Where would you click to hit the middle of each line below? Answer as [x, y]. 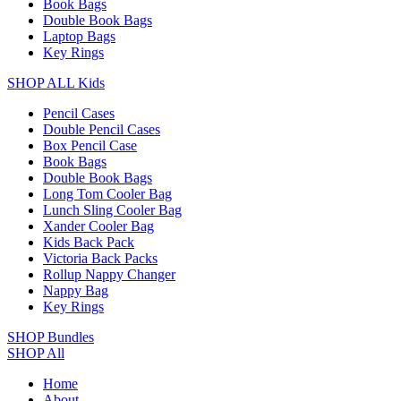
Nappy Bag [76, 291]
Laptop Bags [79, 37]
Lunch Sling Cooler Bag [112, 210]
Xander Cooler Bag [98, 226]
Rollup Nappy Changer [109, 275]
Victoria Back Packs [100, 259]
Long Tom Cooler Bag [107, 194]
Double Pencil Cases [102, 130]
